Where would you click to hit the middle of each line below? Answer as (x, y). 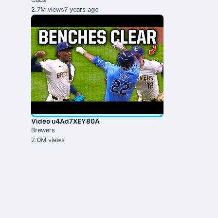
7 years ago (82, 9)
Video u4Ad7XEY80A (65, 121)
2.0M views (48, 140)
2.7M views (48, 9)
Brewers (43, 130)
